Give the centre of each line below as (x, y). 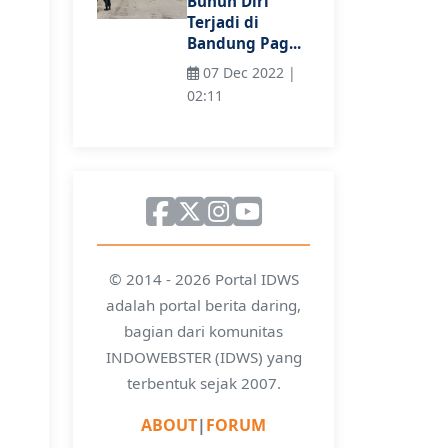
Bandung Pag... (244, 43)
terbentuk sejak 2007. (203, 382)
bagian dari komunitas (203, 330)
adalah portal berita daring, (203, 304)
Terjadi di (223, 22)
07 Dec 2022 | (247, 72)
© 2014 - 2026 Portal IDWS (203, 278)
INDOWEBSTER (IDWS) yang (203, 356)
